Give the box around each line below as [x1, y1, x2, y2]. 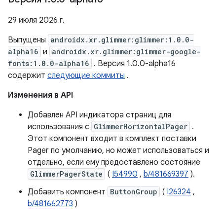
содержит [8, 71, 47, 80]
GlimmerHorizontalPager [94, 122, 187, 131]
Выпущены [8, 35, 48, 45]
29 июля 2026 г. [8, 15, 65, 25]
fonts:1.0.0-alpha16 [8, 59, 89, 68]
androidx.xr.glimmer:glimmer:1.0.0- [50, 35, 194, 44]
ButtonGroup [110, 187, 157, 196]
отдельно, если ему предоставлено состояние [28, 157, 200, 167]
